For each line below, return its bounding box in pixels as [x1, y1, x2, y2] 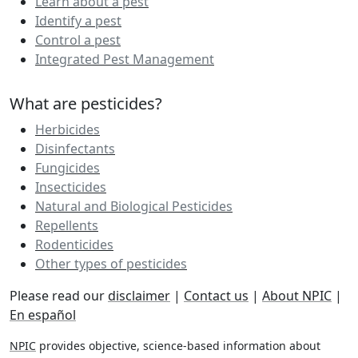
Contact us [184, 286, 249, 304]
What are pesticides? [10, 92, 162, 114]
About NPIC [262, 286, 332, 304]
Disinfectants [35, 139, 115, 157]
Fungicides [35, 158, 100, 177]
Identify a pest [35, 11, 121, 30]
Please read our [10, 286, 108, 304]
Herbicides [35, 120, 100, 138]
